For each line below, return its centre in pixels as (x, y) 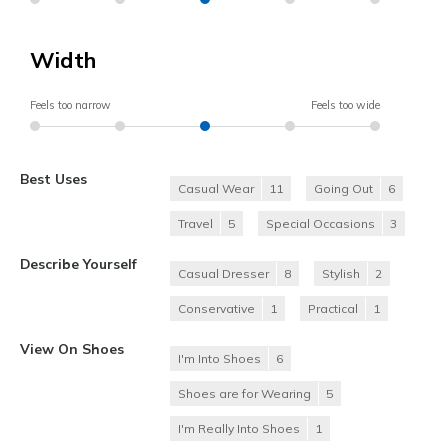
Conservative (216, 309)
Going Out (343, 189)
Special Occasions (320, 224)
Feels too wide (345, 105)
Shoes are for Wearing (244, 394)
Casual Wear (216, 189)
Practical (333, 309)
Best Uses (53, 179)
